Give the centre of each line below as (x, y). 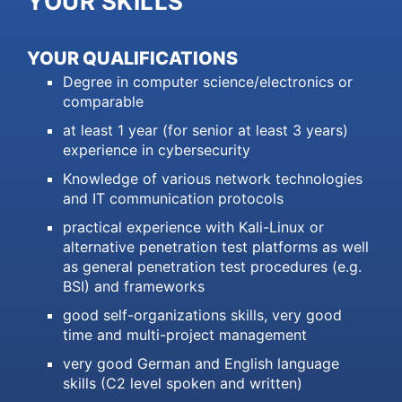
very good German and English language (201, 364)
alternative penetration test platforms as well (216, 247)
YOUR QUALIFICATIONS (132, 59)
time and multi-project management (185, 335)
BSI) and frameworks (134, 287)
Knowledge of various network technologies (213, 179)
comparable (103, 102)
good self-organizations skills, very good (202, 315)
